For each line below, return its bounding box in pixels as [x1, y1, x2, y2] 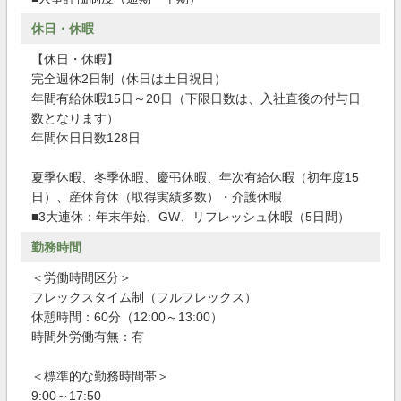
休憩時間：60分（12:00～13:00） [31, 310, 223, 324]
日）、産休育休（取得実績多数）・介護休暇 [31, 190, 282, 204]
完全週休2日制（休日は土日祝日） [31, 72, 226, 86]
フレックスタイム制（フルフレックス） [31, 290, 257, 304]
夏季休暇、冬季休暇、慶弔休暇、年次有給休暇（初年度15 [31, 170, 359, 184]
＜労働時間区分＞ [31, 270, 132, 285]
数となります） [31, 111, 119, 125]
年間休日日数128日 [31, 131, 141, 145]
